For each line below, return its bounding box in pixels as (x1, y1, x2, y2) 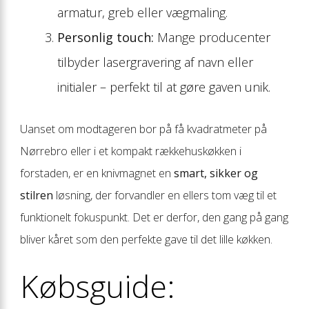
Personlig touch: (57, 28, 154, 46)
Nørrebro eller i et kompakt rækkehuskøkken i (20, 143, 241, 159)
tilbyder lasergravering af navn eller (57, 53, 253, 70)
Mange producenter (154, 28, 270, 46)
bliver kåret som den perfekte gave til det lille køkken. (20, 231, 272, 247)
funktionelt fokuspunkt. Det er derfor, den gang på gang (20, 209, 288, 225)
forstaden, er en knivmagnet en (20, 165, 174, 181)
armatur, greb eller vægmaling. (57, 3, 228, 21)
